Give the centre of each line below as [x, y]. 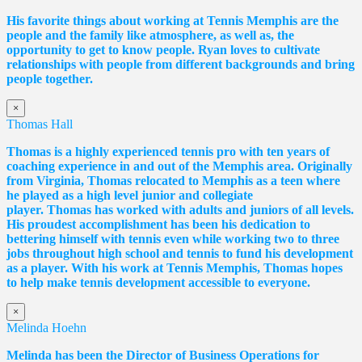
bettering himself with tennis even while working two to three [173, 238]
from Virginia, [47, 180]
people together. [50, 78]
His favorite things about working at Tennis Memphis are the [173, 20]
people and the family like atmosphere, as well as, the [150, 35]
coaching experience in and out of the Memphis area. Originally [179, 166]
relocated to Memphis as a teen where [236, 180]
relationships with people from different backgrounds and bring [181, 64]
